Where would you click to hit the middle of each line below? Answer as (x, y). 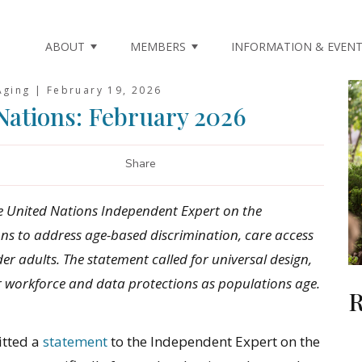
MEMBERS (158, 47)
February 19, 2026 (104, 90)
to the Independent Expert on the (214, 342)
